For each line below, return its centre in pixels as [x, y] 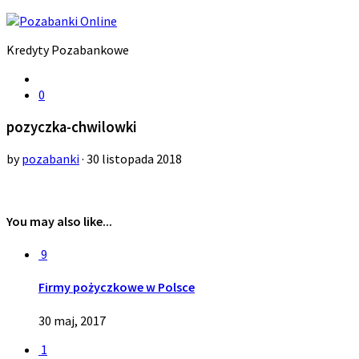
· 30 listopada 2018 [131, 159]
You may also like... [59, 221]
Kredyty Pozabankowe [68, 50]
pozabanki [50, 159]
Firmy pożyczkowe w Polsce [117, 287]
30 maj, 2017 [72, 320]
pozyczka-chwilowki [72, 127]
